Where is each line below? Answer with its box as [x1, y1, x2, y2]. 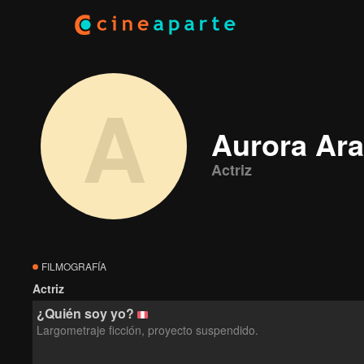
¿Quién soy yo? [37, 304, 134, 323]
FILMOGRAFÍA [39, 259, 106, 273]
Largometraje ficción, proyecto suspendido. [37, 322, 258, 338]
